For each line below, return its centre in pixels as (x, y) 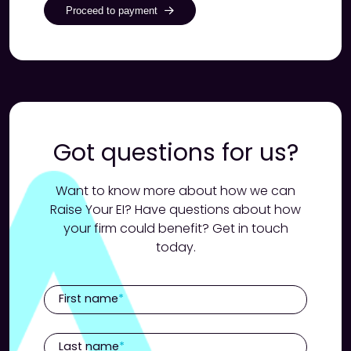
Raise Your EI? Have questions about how (175, 210)
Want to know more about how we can (175, 191)
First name (89, 298)
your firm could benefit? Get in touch (175, 229)
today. (175, 248)
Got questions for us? (175, 153)
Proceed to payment (112, 10)
